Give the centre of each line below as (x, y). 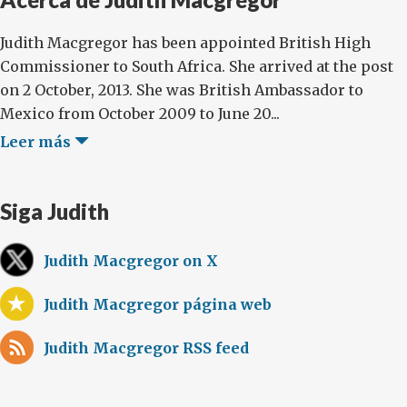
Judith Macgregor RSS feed (146, 348)
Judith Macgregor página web (158, 304)
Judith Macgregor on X (131, 261)
